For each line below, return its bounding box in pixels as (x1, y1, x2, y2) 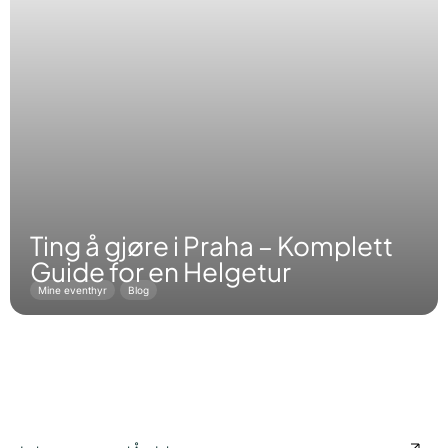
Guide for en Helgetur (30, 255, 291, 289)
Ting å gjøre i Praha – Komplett (30, 229, 393, 263)
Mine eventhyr (38, 284, 107, 297)
